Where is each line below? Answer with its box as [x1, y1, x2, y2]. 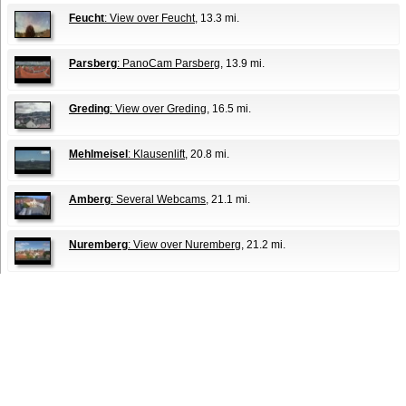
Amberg [69, 193, 111, 207]
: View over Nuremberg [128, 238, 241, 252]
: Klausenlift [128, 148, 185, 161]
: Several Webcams [111, 193, 206, 207]
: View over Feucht [104, 12, 195, 25]
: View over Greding [110, 102, 207, 116]
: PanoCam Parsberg [117, 57, 220, 71]
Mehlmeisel [69, 148, 128, 161]
